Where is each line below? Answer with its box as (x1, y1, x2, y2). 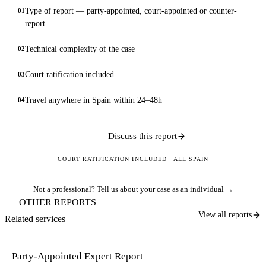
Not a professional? (33, 185, 97, 194)
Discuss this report (107, 131, 178, 141)
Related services (5, 213, 65, 224)
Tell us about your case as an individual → (96, 185, 233, 194)
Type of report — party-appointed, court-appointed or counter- (25, 6, 237, 16)
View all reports (198, 210, 252, 219)
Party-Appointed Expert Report (12, 250, 143, 262)
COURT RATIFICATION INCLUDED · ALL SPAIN (57, 156, 209, 163)
